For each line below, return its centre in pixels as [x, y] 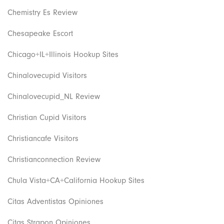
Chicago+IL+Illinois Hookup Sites [63, 54]
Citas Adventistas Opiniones [55, 201]
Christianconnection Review [54, 159]
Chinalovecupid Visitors [47, 75]
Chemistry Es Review [42, 12]
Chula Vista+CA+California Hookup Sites [76, 180]
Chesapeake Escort [40, 33]
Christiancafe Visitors [43, 138]
